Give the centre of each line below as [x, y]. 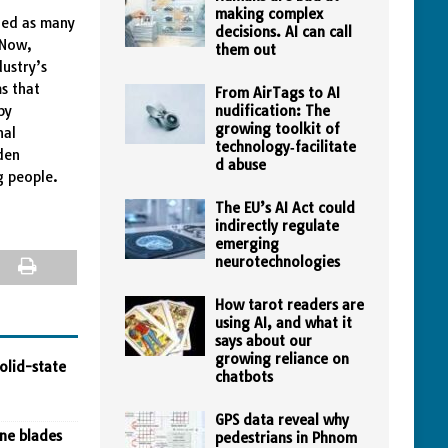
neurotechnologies [277, 262]
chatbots [243, 377]
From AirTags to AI [277, 93]
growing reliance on [281, 359]
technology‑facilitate [285, 147]
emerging [246, 244]
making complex [268, 14]
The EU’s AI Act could [284, 208]
